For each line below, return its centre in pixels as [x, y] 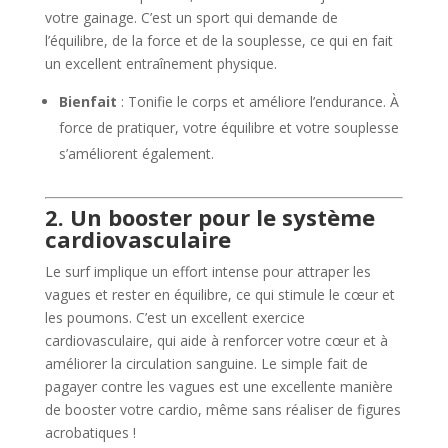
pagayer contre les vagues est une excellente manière [218, 386]
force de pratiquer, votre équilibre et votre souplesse [228, 127]
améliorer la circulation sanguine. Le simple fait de [206, 363]
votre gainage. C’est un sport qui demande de [191, 17]
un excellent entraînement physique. [160, 63]
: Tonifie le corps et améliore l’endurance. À [257, 101]
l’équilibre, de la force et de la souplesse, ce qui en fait [218, 40]
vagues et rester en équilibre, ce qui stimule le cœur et [219, 294]
